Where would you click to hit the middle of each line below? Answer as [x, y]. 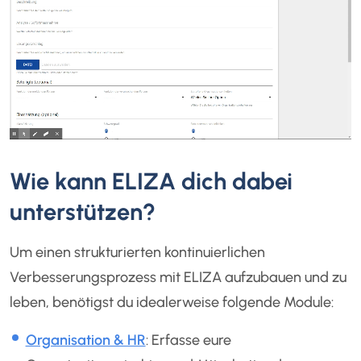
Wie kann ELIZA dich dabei [151, 180]
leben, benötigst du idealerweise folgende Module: [172, 302]
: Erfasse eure [188, 340]
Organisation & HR [85, 340]
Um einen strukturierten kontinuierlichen [138, 252]
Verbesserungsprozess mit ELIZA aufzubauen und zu [178, 277]
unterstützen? [83, 211]
